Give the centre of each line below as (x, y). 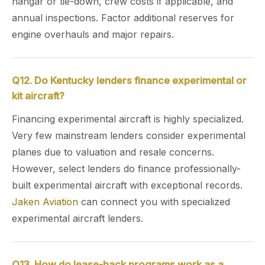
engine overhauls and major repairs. (93, 34)
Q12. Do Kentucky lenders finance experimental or (129, 80)
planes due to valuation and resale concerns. (113, 152)
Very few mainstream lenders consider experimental (129, 135)
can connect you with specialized (154, 202)
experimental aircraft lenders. (77, 218)
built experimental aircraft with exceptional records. (127, 185)
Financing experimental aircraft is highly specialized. (128, 119)
